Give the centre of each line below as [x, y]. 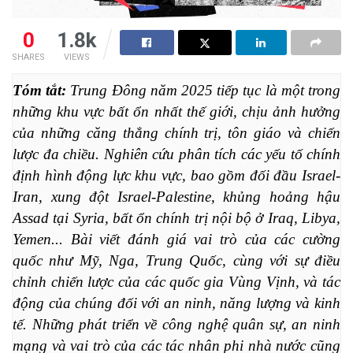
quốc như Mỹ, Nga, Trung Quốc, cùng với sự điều [176, 260]
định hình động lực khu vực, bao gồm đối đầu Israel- [176, 175]
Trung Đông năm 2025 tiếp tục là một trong [206, 90]
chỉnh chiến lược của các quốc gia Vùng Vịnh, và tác [176, 281]
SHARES [28, 58]
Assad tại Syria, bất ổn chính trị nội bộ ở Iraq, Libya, [176, 217]
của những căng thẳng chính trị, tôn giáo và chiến [176, 132]
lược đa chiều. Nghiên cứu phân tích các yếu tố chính [176, 154]
